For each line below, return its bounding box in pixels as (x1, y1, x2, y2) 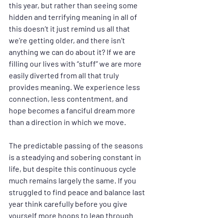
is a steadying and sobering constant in (9, 152, 143, 162)
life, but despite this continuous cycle (9, 164, 138, 174)
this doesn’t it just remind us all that (9, 24, 131, 34)
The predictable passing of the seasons (9, 141, 145, 150)
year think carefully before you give (9, 199, 129, 209)
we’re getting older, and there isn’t (9, 36, 127, 45)
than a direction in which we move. (9, 117, 126, 127)
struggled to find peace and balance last (9, 187, 146, 197)
